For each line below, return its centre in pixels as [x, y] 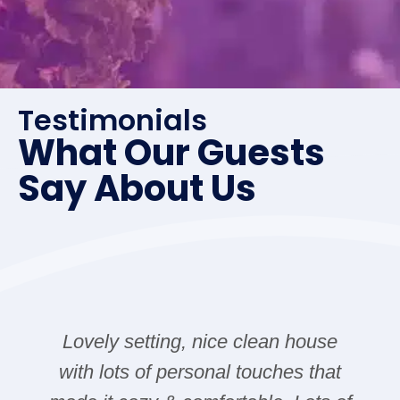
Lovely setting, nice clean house [200, 341]
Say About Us [137, 188]
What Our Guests [171, 152]
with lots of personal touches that [200, 371]
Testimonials [112, 120]
